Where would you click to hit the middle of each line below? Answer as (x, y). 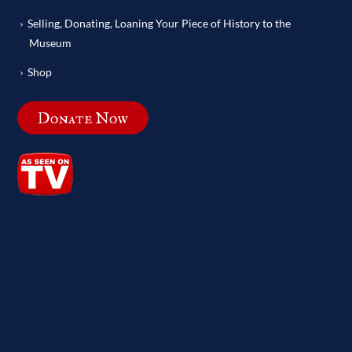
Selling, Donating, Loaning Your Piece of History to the (159, 23)
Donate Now (83, 118)
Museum (51, 42)
